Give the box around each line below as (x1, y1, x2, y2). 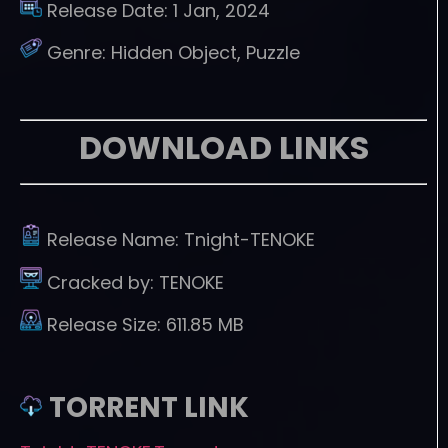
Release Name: (47, 227, 184, 253)
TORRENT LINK (49, 387, 249, 427)
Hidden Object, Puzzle (111, 40, 300, 66)
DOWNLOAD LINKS (78, 124, 369, 170)
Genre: (47, 40, 111, 66)
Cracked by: (47, 269, 159, 295)
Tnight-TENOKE (184, 227, 315, 253)
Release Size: (47, 312, 166, 338)
